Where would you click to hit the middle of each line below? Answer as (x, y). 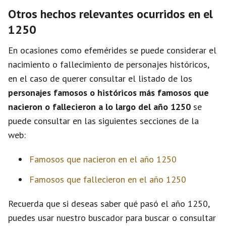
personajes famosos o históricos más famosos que (108, 93)
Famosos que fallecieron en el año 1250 (108, 179)
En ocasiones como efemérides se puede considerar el (112, 50)
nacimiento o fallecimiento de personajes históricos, (108, 64)
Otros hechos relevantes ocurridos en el (110, 14)
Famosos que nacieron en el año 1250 (103, 159)
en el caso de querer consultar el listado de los (100, 78)
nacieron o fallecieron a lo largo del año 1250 (99, 107)
